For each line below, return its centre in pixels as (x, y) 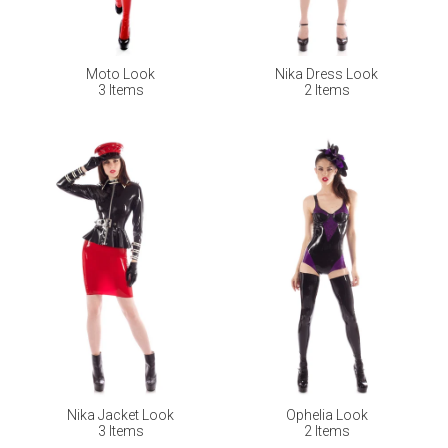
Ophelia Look (326, 414)
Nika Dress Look (327, 74)
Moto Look (121, 74)
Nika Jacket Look (121, 414)
